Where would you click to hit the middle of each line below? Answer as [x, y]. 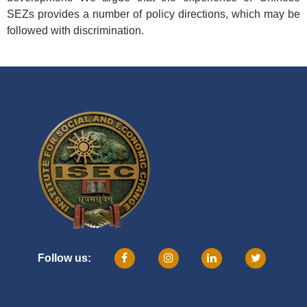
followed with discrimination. [75, 31]
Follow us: [64, 258]
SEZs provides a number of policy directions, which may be [153, 14]
